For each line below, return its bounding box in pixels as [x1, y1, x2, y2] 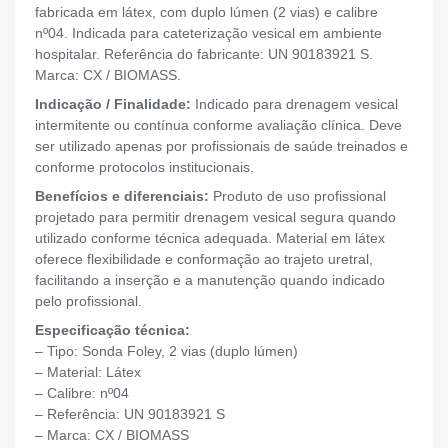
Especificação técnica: [35, 322, 190, 339]
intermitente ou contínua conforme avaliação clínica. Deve [35, 117, 402, 134]
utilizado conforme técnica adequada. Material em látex [35, 230, 385, 247]
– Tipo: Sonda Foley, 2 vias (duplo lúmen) [35, 343, 298, 360]
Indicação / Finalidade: [35, 96, 191, 113]
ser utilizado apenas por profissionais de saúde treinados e [35, 138, 408, 155]
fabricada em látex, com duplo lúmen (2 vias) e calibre [35, 4, 378, 21]
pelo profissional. [35, 293, 142, 310]
